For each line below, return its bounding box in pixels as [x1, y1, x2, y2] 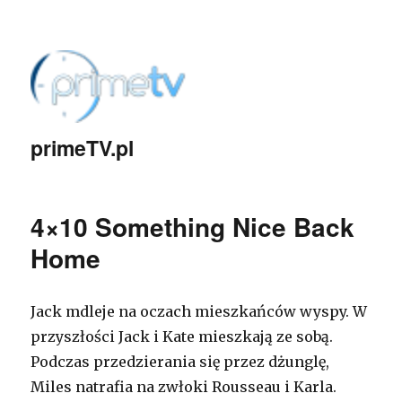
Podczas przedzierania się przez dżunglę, [31, 353, 330, 371]
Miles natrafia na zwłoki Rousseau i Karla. [31, 378, 337, 396]
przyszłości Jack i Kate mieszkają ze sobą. [31, 328, 334, 345]
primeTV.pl [31, 133, 135, 162]
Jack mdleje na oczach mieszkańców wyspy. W [31, 302, 368, 320]
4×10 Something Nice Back [31, 208, 355, 245]
